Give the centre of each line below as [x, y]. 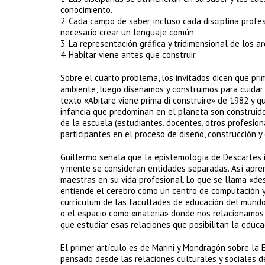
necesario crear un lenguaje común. [128, 32]
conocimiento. [86, 10]
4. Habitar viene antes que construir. [129, 55]
